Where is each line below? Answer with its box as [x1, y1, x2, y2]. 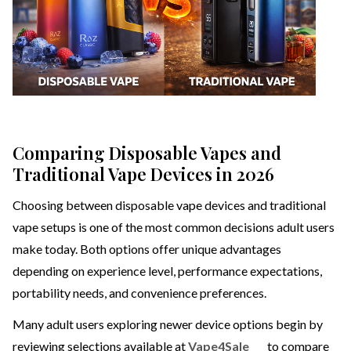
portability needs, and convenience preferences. [13, 285, 266, 301]
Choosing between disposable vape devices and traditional [13, 197, 326, 213]
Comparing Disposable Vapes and [13, 141, 281, 165]
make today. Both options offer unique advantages [13, 241, 281, 257]
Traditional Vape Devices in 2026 [13, 162, 274, 186]
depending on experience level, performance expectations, [13, 263, 322, 279]
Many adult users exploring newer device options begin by [13, 317, 323, 332]
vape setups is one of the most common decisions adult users [13, 219, 335, 235]
